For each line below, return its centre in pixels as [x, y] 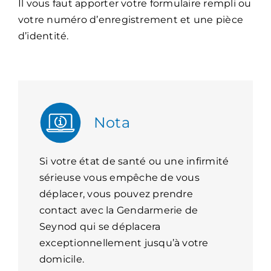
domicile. [62, 259]
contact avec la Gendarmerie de [119, 210]
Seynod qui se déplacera [100, 226]
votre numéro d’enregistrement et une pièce [131, 19]
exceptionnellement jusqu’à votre [124, 243]
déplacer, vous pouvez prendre [116, 194]
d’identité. [43, 36]
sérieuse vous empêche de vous [119, 177]
